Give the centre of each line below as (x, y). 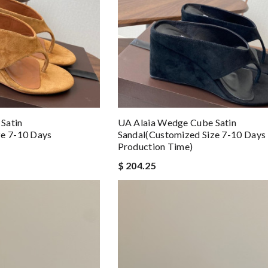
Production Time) (155, 146)
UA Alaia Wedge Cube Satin (177, 122)
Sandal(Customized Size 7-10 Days (192, 134)
